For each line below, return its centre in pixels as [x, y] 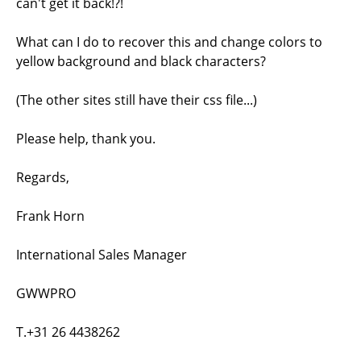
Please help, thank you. [86, 139]
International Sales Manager [102, 255]
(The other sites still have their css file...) [137, 100]
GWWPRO [46, 293]
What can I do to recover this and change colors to [169, 42]
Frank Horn [50, 216]
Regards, [43, 177]
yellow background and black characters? [141, 61]
